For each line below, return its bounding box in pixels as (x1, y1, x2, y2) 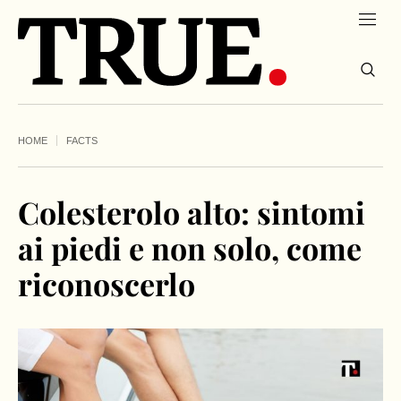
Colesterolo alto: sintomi (18, 192, 365, 234)
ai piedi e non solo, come (18, 227, 362, 269)
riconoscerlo (18, 263, 195, 305)
